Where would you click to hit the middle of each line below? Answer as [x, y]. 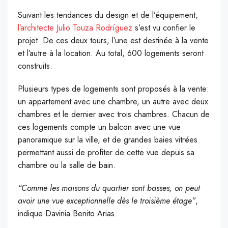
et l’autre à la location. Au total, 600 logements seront [111, 53]
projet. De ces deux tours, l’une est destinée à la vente [113, 40]
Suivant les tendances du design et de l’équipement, [108, 15]
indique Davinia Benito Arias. [67, 213]
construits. [35, 66]
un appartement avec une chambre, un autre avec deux [113, 101]
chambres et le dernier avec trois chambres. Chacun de [114, 114]
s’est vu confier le [164, 27]
